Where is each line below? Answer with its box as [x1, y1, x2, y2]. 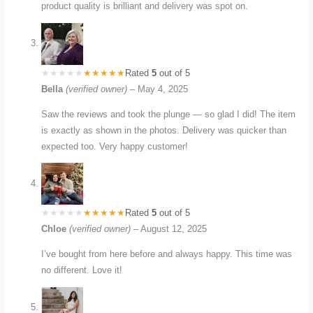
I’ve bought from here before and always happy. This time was [41, 249, 293, 260]
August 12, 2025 [140, 224, 208, 235]
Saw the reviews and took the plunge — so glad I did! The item [41, 108, 296, 119]
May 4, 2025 [138, 83, 189, 94]
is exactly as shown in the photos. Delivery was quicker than [41, 124, 287, 136]
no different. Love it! [41, 265, 123, 276]
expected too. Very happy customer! [41, 140, 189, 152]
